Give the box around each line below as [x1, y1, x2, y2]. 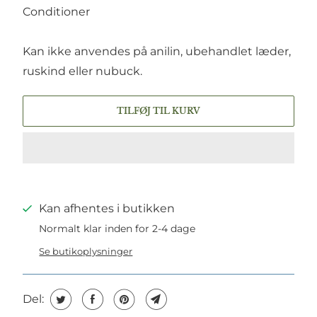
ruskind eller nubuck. [22, 64, 142, 79]
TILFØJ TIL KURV [117, 105, 200, 117]
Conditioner [22, 5, 90, 19]
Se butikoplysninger [39, 246, 133, 258]
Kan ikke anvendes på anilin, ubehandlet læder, [22, 45, 291, 59]
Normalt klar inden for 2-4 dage [39, 222, 196, 236]
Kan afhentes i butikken [39, 202, 175, 216]
